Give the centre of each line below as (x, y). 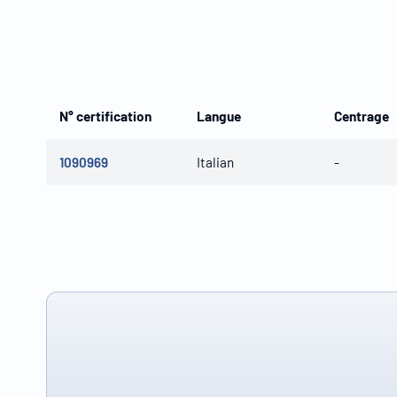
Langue (219, 117)
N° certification (105, 117)
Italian (215, 163)
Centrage (362, 117)
